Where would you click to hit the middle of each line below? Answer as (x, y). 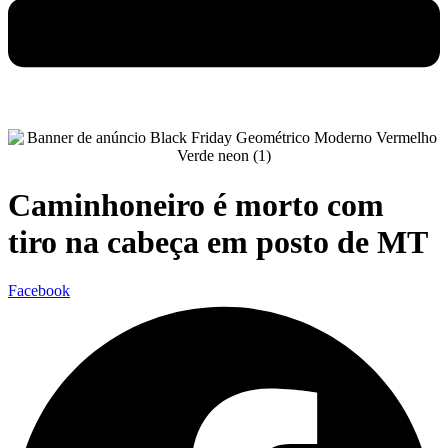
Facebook (39, 291)
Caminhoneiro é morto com (196, 204)
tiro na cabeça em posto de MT (218, 241)
